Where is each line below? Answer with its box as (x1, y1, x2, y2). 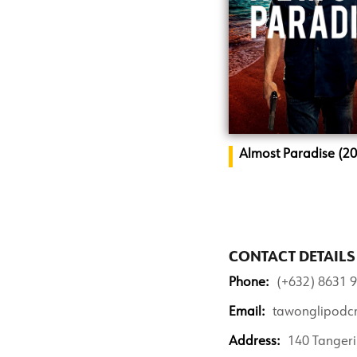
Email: (229, 306, 265, 319)
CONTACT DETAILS (229, 250, 355, 265)
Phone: (229, 277, 269, 289)
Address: (229, 335, 280, 348)
